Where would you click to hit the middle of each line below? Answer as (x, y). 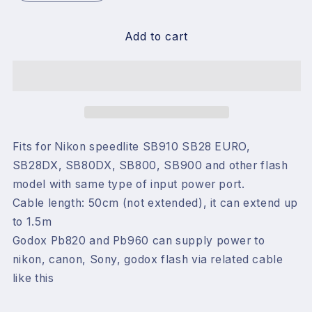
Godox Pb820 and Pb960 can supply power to (139, 240)
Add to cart (157, 37)
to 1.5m (32, 221)
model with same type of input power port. (128, 184)
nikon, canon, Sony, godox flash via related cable (148, 259)
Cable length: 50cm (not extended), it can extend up (155, 203)
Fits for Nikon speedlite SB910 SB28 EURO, (131, 146)
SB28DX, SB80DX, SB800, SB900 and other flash (150, 165)
